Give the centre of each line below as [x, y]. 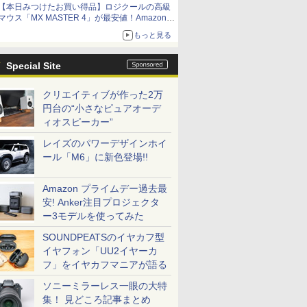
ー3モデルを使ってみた [93, 216]
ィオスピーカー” [78, 122]
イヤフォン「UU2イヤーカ [100, 251]
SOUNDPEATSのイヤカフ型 [103, 237]
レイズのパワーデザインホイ [105, 143]
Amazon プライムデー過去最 [105, 188]
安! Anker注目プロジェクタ [101, 202]
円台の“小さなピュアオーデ [102, 108]
